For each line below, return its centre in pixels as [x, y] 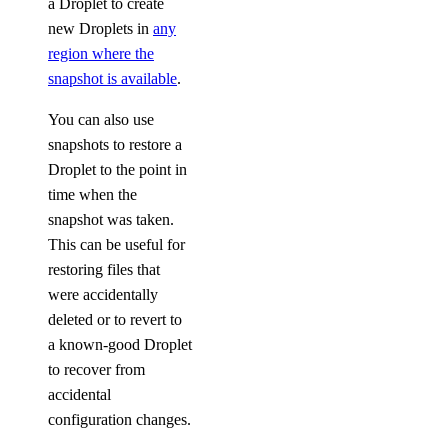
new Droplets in [100, 28]
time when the [92, 194]
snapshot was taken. [111, 219]
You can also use [101, 119]
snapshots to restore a [115, 144]
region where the [101, 53]
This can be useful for [116, 244]
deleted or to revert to [115, 319]
